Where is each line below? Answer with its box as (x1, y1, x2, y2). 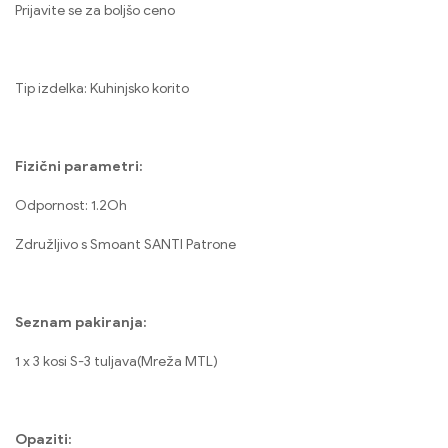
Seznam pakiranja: (15, 314, 147, 332)
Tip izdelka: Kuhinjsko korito (15, 80, 189, 98)
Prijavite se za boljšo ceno (15, 2, 175, 20)
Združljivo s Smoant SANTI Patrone (15, 236, 236, 254)
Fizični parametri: (15, 158, 143, 176)
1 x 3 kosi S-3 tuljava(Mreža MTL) (15, 353, 218, 371)
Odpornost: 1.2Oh (15, 197, 127, 215)
